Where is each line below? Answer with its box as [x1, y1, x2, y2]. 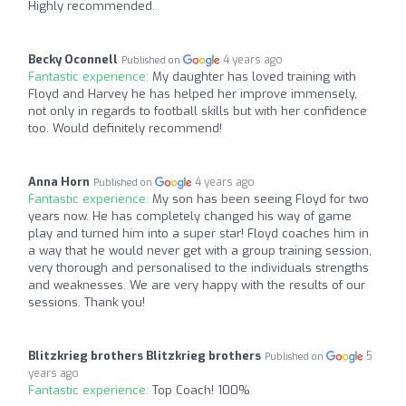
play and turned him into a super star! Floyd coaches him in [28, 226, 369, 242]
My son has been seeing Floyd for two [152, 191, 369, 208]
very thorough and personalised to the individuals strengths [28, 260, 369, 276]
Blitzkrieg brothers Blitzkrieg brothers [28, 348, 261, 364]
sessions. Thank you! [28, 295, 145, 311]
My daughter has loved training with [152, 69, 356, 85]
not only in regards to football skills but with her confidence [28, 103, 367, 120]
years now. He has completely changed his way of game [28, 208, 352, 225]
